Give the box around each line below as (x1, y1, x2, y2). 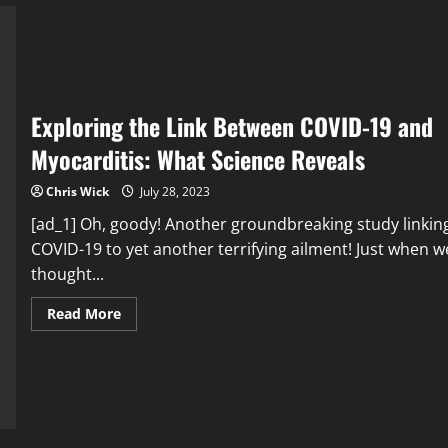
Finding (119, 43, 171, 63)
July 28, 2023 (136, 182, 210, 200)
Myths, (119, 29, 167, 49)
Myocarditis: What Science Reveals (30, 140, 365, 177)
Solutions (119, 57, 185, 77)
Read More (46, 303, 121, 323)
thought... (30, 262, 104, 285)
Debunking (119, 15, 195, 35)
